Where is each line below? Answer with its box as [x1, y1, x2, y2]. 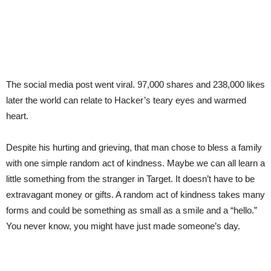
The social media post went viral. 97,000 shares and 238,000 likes [6, 79, 265, 90]
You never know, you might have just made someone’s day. [6, 221, 240, 231]
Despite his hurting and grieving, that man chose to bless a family [6, 142, 262, 152]
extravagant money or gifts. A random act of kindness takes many [6, 189, 265, 200]
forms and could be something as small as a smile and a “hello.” [6, 205, 257, 215]
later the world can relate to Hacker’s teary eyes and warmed [6, 95, 246, 105]
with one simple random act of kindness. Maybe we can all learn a [6, 158, 265, 168]
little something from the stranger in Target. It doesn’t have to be [6, 174, 255, 184]
